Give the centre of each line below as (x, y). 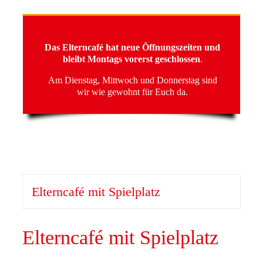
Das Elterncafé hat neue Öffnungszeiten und (132, 47)
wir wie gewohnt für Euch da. (132, 92)
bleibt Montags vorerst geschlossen (131, 59)
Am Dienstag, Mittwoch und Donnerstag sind (132, 80)
